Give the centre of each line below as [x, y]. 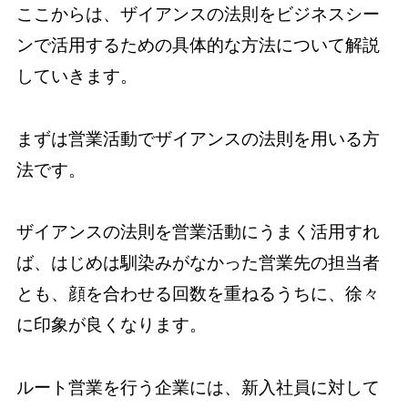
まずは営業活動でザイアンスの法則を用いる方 [198, 138]
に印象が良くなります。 [111, 325]
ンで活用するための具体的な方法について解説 [198, 46]
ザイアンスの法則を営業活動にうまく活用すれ [198, 232]
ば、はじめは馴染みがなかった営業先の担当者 [198, 263]
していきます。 [76, 76]
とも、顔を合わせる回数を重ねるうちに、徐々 [198, 294]
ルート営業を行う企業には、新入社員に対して [198, 387]
